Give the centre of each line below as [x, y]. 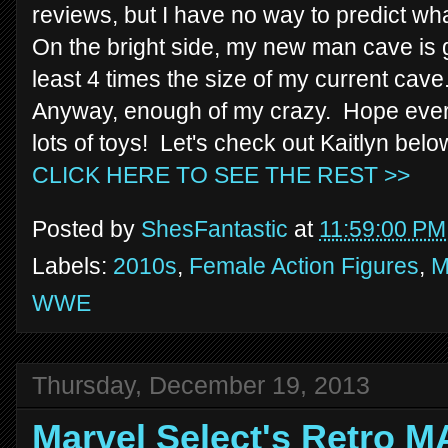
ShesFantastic [214, 228]
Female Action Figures [304, 265]
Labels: [72, 265]
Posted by [86, 228]
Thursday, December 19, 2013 [201, 384]
